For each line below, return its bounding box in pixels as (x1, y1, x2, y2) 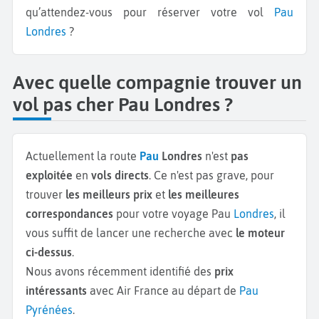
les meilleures (168, 187, 239, 201)
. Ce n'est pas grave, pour (149, 168, 274, 182)
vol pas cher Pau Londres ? (13, 93, 233, 115)
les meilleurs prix (66, 187, 152, 201)
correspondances (26, 206, 113, 220)
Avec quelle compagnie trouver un (13, 70, 302, 93)
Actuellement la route (26, 149, 140, 162)
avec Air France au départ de (87, 283, 239, 297)
